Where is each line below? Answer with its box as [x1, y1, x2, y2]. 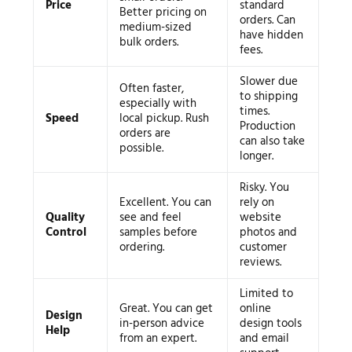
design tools [239, 314, 302, 334]
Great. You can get [119, 299, 213, 319]
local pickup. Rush [119, 109, 209, 129]
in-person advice [119, 314, 204, 334]
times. [239, 102, 269, 122]
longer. [239, 147, 273, 167]
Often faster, [119, 79, 184, 99]
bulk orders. [119, 33, 178, 53]
